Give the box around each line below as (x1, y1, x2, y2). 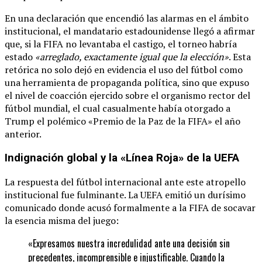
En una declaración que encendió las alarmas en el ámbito (5, 12, 249, 25)
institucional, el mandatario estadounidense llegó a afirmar (5, 25, 255, 38)
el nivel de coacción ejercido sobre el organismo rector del (5, 89, 250, 102)
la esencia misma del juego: (5, 213, 119, 227)
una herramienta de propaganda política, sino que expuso (5, 76, 249, 89)
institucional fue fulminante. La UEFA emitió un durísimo (5, 188, 246, 201)
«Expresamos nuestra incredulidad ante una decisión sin (28, 236, 230, 250)
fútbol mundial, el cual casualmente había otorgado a (5, 102, 230, 115)
